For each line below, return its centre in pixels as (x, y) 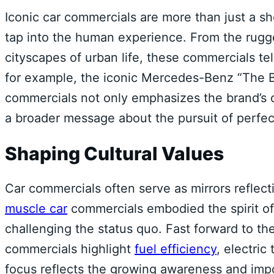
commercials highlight (70, 249)
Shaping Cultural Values (114, 154)
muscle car (36, 209)
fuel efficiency (176, 249)
